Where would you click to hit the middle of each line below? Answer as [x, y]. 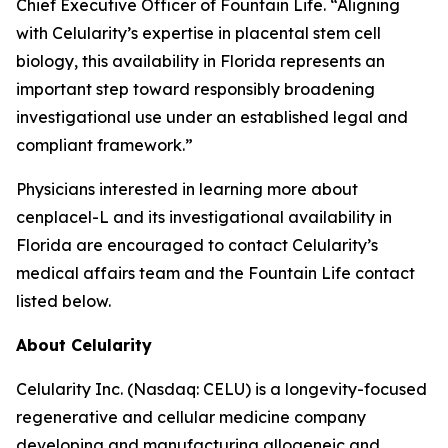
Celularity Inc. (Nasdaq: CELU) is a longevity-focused [221, 389]
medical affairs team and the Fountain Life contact [215, 273]
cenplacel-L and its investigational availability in [204, 217]
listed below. [63, 301]
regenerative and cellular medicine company [191, 417]
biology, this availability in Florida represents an [200, 61]
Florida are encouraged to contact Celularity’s [197, 245]
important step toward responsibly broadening [195, 89]
